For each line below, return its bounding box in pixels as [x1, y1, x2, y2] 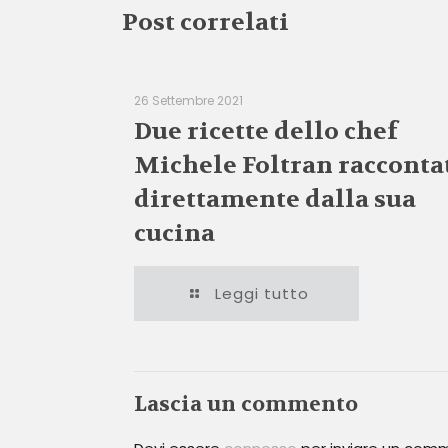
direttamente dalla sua [134, 184, 416, 215]
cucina [134, 218, 215, 249]
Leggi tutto [215, 283, 309, 304]
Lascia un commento [134, 391, 358, 418]
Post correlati [122, 7, 289, 38]
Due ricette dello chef [134, 116, 398, 147]
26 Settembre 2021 [134, 92, 243, 109]
